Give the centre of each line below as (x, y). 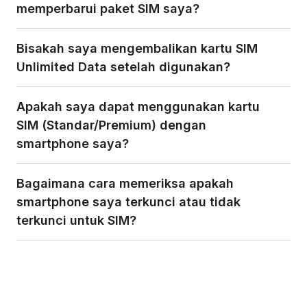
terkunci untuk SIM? (76, 220)
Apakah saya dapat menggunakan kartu (138, 106)
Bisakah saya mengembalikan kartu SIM (137, 48)
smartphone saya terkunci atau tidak (128, 201)
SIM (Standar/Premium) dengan (111, 125)
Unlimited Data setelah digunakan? (123, 66)
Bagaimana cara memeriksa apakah (125, 183)
